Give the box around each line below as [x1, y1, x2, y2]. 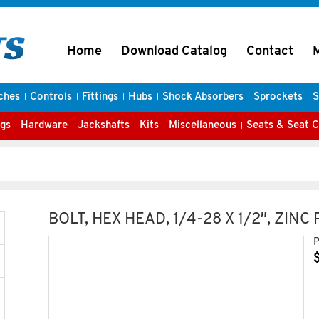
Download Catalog [121, 45, 227, 58]
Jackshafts [78, 120, 130, 131]
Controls [29, 92, 72, 103]
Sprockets [253, 92, 303, 103]
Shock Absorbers [162, 92, 244, 103]
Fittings [81, 92, 118, 103]
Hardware [21, 120, 68, 131]
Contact [246, 45, 293, 58]
